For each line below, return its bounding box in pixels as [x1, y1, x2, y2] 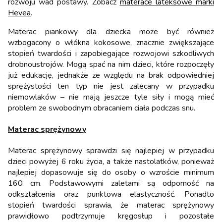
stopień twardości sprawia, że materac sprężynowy [8, 200, 214, 211]
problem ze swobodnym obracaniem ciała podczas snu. [8, 102, 195, 113]
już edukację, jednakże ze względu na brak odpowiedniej [8, 69, 214, 81]
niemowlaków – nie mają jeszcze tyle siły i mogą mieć [8, 91, 214, 103]
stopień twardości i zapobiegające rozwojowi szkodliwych [8, 48, 214, 59]
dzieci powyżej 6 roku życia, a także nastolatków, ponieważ [8, 156, 214, 167]
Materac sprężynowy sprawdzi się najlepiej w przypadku [8, 145, 214, 157]
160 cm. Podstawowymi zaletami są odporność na [8, 178, 214, 189]
